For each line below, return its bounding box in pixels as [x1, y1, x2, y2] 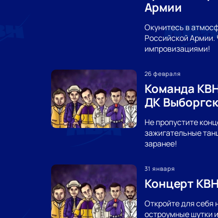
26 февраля [144, 69, 182, 78]
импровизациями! [144, 43, 210, 54]
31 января [144, 164, 176, 173]
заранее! [144, 138, 177, 149]
